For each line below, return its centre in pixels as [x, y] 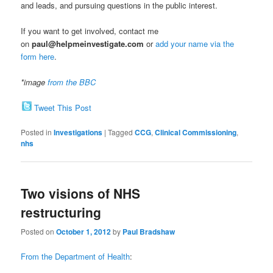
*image [34, 82]
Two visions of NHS [81, 193]
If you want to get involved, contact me [90, 30]
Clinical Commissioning [196, 133]
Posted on [39, 231]
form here [38, 56]
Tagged [121, 132]
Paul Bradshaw [149, 231]
